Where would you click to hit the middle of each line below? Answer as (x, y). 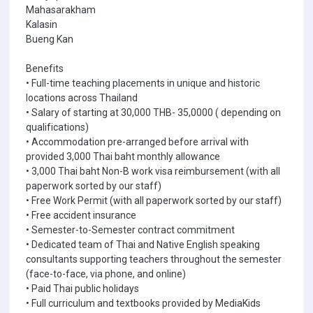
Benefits (45, 68)
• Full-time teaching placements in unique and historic (143, 83)
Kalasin (42, 24)
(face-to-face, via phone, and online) (106, 274)
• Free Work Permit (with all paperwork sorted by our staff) (154, 201)
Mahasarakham (61, 10)
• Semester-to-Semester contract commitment (130, 230)
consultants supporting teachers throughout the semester (154, 259)
